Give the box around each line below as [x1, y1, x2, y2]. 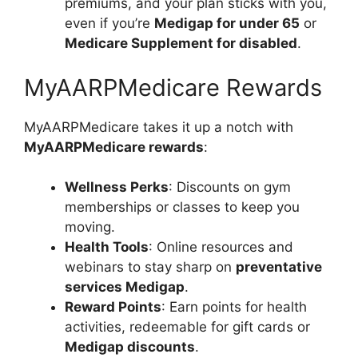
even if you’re [65, 15, 154, 31]
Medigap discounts [65, 339, 195, 355]
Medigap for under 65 [154, 15, 300, 31]
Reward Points [65, 299, 161, 315]
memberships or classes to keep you [65, 199, 300, 215]
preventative [236, 259, 322, 275]
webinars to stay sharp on [65, 259, 236, 275]
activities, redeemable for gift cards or [65, 319, 310, 335]
